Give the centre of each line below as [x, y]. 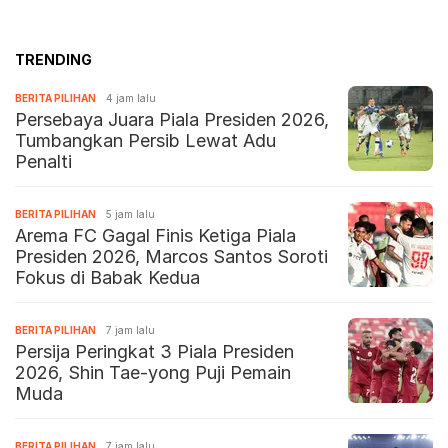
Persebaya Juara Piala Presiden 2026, [172, 120]
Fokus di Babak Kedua [107, 278]
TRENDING [53, 60]
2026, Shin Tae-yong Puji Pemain [153, 373]
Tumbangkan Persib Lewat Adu [145, 141]
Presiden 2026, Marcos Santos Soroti [171, 257]
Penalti [43, 162]
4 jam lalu [131, 98]
